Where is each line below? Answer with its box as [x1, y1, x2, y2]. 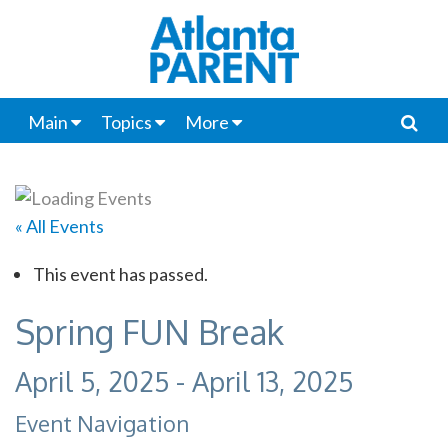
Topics [100, 111, 152, 133]
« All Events [15, 214, 104, 237]
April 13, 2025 [192, 363, 353, 398]
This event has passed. [32, 262, 208, 285]
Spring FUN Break [15, 309, 284, 353]
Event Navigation [15, 408, 189, 437]
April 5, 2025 [15, 363, 169, 398]
